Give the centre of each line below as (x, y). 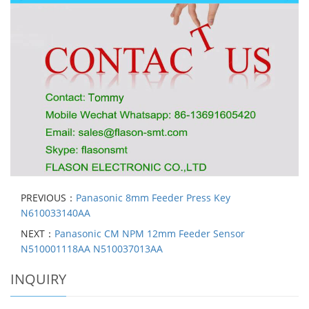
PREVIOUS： (48, 198)
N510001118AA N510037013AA (92, 249)
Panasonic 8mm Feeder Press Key (153, 198)
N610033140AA (56, 213)
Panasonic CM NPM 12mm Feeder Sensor (150, 234)
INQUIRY (38, 279)
